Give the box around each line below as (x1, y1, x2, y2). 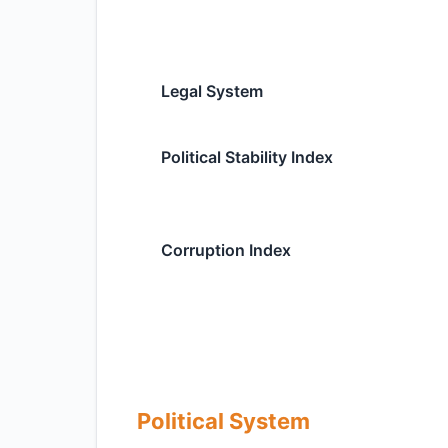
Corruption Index (161, 240, 291, 260)
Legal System (161, 81, 263, 101)
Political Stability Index (161, 147, 333, 167)
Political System (137, 408, 310, 434)
